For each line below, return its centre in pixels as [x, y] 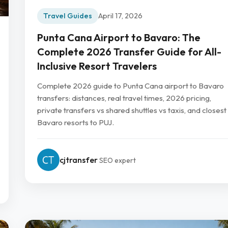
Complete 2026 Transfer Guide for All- [129, 52]
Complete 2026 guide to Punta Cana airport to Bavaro [131, 85]
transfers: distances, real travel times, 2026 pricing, [124, 98]
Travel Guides [68, 16]
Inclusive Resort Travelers [97, 66]
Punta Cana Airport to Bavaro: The [119, 38]
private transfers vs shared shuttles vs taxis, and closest [132, 110]
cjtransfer [79, 160]
